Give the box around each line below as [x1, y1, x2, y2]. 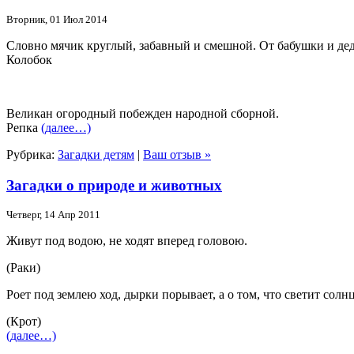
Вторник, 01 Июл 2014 [6, 13, 107, 25]
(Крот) [6, 314, 41, 329]
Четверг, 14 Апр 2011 [6, 209, 100, 221]
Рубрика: [6, 147, 58, 161]
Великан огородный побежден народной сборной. [6, 106, 279, 120]
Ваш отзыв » [143, 147, 211, 161]
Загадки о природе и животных [6, 176, 222, 194]
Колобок [6, 52, 52, 66]
